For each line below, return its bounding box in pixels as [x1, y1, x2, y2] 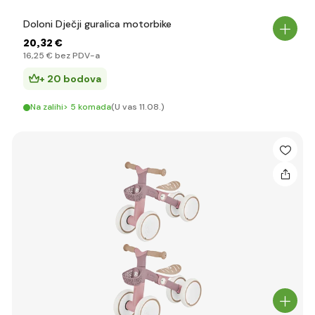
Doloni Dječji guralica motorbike [23, 18, 172, 30]
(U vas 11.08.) [111, 101, 165, 112]
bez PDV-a [53, 50, 100, 61]
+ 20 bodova [39, 72, 101, 85]
